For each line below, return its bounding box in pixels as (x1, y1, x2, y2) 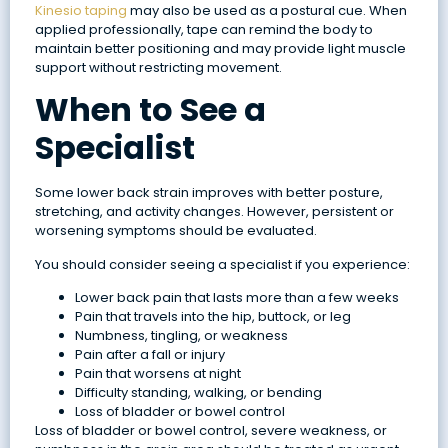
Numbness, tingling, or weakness (74, 326, 288, 346)
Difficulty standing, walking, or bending (74, 383, 322, 403)
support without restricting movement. (34, 58, 282, 78)
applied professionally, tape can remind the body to (34, 20, 373, 40)
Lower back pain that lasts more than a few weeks (74, 288, 399, 308)
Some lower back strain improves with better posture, (34, 183, 383, 203)
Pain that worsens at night (74, 364, 241, 384)
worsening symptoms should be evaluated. (34, 221, 317, 241)
